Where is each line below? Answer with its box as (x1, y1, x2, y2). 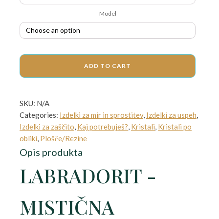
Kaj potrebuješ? (77, 122, 128, 131)
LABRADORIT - (20, 162, 156, 188)
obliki (20, 134, 37, 143)
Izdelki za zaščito (20, 122, 74, 131)
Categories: (20, 110, 60, 119)
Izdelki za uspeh (146, 110, 197, 119)
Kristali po (158, 122, 192, 131)
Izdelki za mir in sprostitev (60, 110, 143, 119)
